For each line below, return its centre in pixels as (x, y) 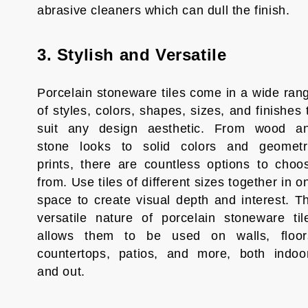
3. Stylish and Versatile (132, 55)
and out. (61, 272)
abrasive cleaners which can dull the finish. (163, 10)
